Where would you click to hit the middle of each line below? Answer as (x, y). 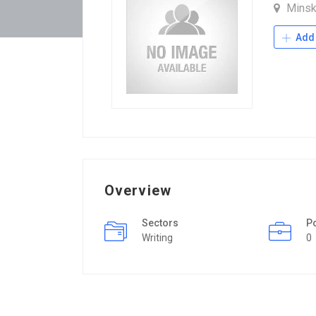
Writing (157, 238)
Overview (138, 190)
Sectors (160, 223)
